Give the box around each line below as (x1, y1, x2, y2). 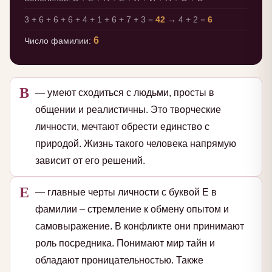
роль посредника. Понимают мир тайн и (35, 238, 215, 249)
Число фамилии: (24, 36, 93, 46)
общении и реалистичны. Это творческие (35, 104, 221, 115)
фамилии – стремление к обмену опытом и (35, 204, 229, 215)
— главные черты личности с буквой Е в (35, 187, 217, 198)
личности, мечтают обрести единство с (35, 121, 209, 132)
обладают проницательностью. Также (35, 255, 203, 266)
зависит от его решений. (35, 155, 145, 166)
